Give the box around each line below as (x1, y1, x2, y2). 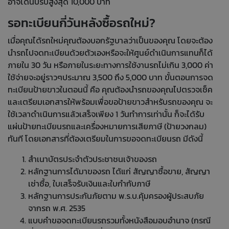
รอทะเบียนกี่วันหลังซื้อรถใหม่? (8, 13, 158, 32)
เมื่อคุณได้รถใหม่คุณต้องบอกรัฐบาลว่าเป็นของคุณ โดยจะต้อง (8, 34, 213, 47)
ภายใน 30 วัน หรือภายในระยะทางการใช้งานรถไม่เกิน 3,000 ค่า (8, 58, 213, 71)
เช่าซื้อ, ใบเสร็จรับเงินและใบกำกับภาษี (28, 177, 150, 190)
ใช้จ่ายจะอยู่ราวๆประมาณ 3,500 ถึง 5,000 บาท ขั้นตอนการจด (8, 71, 213, 83)
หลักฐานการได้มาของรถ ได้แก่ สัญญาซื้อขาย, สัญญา (28, 165, 210, 177)
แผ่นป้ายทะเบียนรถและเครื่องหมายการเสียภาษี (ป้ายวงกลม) (8, 120, 207, 132)
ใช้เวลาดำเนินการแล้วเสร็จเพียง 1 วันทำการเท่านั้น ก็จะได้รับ (8, 107, 204, 120)
